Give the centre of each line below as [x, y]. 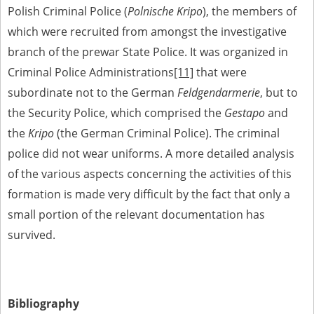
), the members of [250, 11]
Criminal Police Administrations [91, 72]
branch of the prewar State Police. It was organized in [148, 52]
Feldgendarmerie [219, 93]
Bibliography [43, 303]
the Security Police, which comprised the [116, 113]
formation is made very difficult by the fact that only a [149, 194]
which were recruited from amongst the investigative [147, 32]
